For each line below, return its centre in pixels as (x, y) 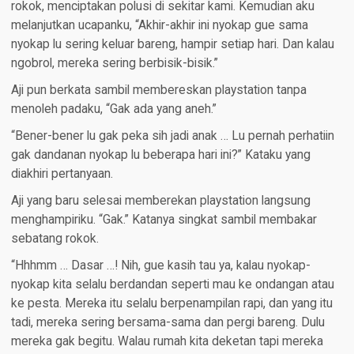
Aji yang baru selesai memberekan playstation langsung (160, 201)
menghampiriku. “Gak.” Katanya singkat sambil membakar (164, 220)
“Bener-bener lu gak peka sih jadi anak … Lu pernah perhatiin (172, 136)
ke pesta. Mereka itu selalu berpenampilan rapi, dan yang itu (171, 304)
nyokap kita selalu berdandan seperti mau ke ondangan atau (172, 285)
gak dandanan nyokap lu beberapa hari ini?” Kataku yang (160, 155)
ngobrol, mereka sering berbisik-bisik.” (114, 64)
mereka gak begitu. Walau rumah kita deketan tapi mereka (167, 342)
